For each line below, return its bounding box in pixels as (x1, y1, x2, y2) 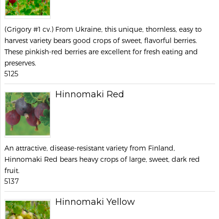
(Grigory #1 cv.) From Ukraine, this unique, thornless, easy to (4, 25, 202, 33)
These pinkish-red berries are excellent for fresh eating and (4, 47, 198, 56)
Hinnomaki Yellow (55, 197, 135, 207)
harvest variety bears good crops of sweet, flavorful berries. (4, 36, 197, 44)
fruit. (4, 166, 20, 175)
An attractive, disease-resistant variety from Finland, (4, 144, 175, 152)
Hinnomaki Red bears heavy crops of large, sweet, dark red (4, 155, 200, 163)
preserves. (4, 59, 36, 67)
